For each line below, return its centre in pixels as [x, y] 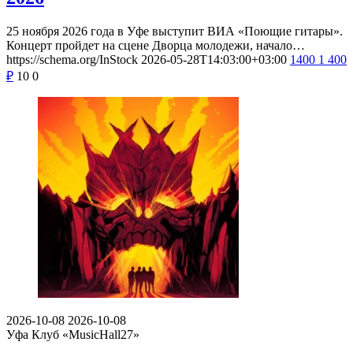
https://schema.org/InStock [72, 59]
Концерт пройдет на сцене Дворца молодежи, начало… [156, 45]
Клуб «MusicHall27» [85, 334]
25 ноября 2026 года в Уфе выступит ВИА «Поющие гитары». [175, 31]
